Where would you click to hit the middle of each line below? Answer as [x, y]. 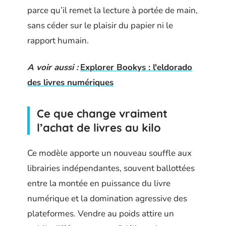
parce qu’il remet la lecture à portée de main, [112, 10]
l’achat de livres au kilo [99, 127]
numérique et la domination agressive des [107, 199]
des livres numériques [70, 82]
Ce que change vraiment [102, 113]
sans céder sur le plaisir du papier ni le [100, 25]
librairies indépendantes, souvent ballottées [111, 168]
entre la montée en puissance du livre [99, 183]
